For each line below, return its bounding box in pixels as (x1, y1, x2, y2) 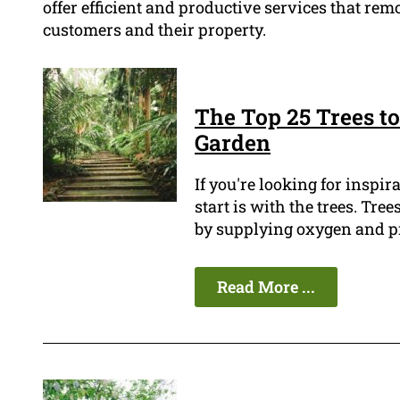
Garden (195, 128, 271, 158)
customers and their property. (43, 19, 266, 41)
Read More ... (217, 276, 315, 298)
